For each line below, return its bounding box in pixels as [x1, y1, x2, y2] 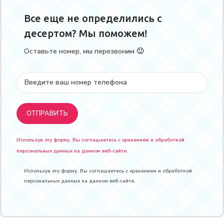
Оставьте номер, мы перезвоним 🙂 [24, 46, 143, 56]
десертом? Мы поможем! [24, 27, 147, 39]
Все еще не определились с [24, 12, 161, 24]
